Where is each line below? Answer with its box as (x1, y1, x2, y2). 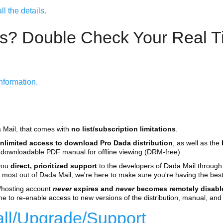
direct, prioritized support (10, 162, 97, 170)
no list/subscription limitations (71, 125, 176, 133)
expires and (72, 185, 115, 193)
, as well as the (173, 139, 222, 147)
